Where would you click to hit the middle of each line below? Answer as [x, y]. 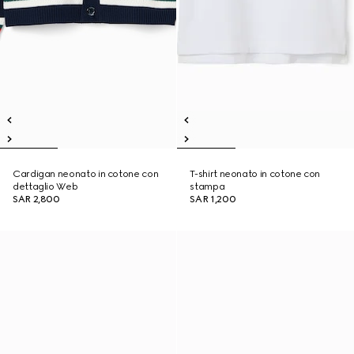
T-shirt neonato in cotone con [255, 174]
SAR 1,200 [213, 199]
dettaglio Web [45, 186]
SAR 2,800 [36, 199]
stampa [207, 186]
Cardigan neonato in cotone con [86, 174]
